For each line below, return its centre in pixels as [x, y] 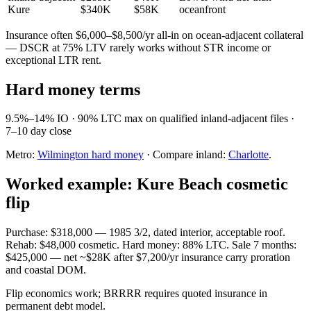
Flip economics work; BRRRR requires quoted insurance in [136, 294]
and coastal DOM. [46, 270]
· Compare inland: [186, 155]
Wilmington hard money [91, 155]
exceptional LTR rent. [53, 60]
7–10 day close [39, 131]
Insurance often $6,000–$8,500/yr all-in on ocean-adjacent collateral [154, 35]
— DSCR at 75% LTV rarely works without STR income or [138, 47]
